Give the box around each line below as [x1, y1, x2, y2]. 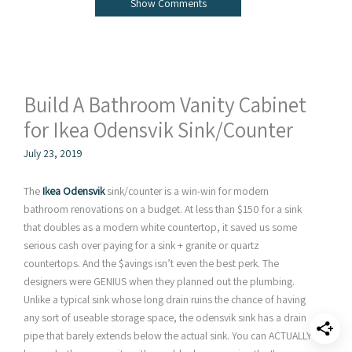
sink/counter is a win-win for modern [104, 184, 269, 199]
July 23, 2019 [24, 146, 82, 161]
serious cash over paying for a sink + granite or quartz [24, 238, 259, 253]
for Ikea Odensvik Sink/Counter [24, 115, 293, 144]
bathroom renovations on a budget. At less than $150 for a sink [24, 202, 302, 217]
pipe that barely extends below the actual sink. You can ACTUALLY [24, 328, 312, 343]
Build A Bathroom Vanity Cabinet [24, 90, 306, 119]
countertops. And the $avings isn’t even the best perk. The [24, 256, 279, 271]
